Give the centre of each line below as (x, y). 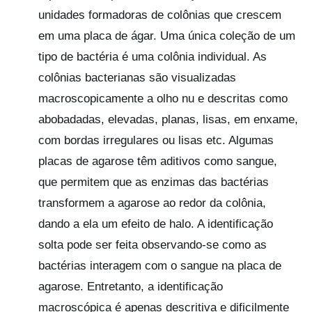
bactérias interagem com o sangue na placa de (159, 265)
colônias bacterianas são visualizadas (137, 77)
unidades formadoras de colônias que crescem (159, 15)
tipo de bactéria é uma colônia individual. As (152, 56)
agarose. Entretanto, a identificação (130, 286)
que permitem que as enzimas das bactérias (153, 182)
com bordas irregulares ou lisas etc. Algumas (156, 140)
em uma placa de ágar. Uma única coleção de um (166, 36)
